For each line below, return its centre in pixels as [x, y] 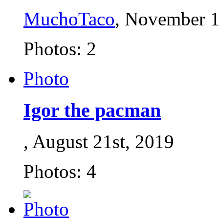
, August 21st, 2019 [99, 142]
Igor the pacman [92, 110]
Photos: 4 [60, 172]
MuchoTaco [69, 19]
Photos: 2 [60, 48]
